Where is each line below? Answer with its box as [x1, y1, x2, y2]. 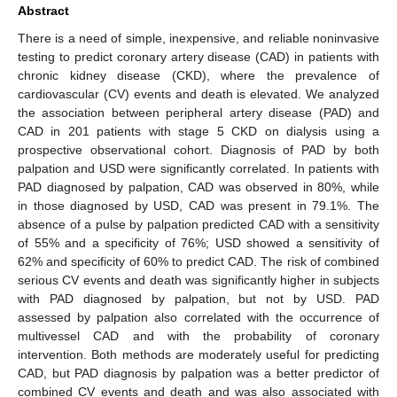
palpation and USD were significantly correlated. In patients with [18, 160, 379, 175]
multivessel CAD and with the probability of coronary [18, 328, 379, 343]
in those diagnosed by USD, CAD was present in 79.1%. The [18, 198, 379, 213]
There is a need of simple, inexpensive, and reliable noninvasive [18, 30, 379, 45]
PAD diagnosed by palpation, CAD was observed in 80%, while [18, 179, 379, 194]
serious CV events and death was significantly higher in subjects [18, 272, 379, 287]
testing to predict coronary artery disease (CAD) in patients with [18, 49, 379, 64]
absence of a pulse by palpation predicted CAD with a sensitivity [18, 216, 379, 231]
